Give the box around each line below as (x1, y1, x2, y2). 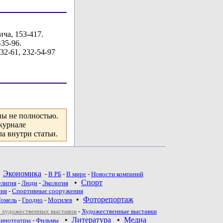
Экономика (3, 169, 41, 178)
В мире (66, 170, 86, 178)
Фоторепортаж (83, 195, 133, 204)
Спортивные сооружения (12, 187, 83, 195)
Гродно (22, 196, 43, 204)
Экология (42, 179, 68, 187)
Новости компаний (91, 170, 143, 178)
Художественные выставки (82, 208, 157, 215)
